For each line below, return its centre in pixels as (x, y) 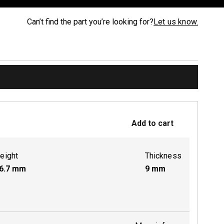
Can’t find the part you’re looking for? (90, 22)
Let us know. (176, 22)
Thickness (163, 156)
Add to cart (152, 123)
